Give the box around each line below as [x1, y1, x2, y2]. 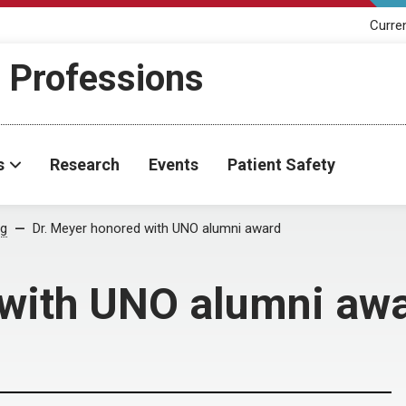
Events [149, 155, 198, 174]
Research [50, 155, 120, 174]
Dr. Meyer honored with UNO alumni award [33, 220, 281, 237]
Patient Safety [227, 155, 335, 174]
